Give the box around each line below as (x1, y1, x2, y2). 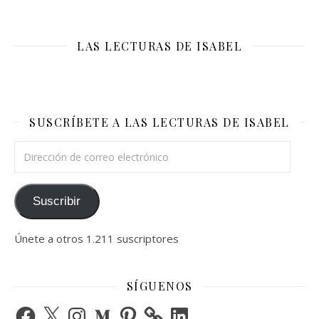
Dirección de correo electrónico (14, 141, 167, 156)
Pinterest (116, 302, 163, 316)
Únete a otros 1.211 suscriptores (14, 231, 179, 246)
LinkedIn (167, 302, 212, 316)
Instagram (65, 302, 117, 316)
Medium (90, 302, 130, 316)
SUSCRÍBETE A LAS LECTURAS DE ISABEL (29, 114, 290, 130)
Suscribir (33, 194, 81, 208)
